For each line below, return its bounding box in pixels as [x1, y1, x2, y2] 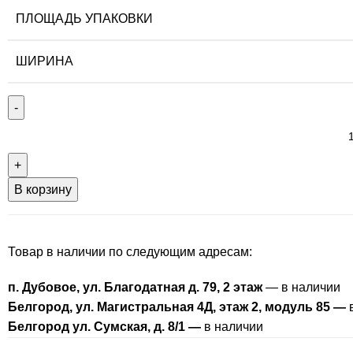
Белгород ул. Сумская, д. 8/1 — [8, 320, 201, 334]
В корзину [14, 183, 72, 197]
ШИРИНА [16, 54, 73, 69]
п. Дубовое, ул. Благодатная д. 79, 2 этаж [8, 281, 262, 295]
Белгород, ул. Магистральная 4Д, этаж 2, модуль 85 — [8, 300, 346, 314]
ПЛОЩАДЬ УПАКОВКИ [16, 12, 153, 26]
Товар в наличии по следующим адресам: [8, 245, 252, 259]
